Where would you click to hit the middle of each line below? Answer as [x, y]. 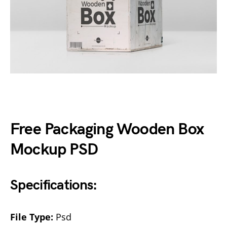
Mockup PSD [54, 150]
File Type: [32, 217]
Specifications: [54, 185]
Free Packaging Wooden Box [107, 129]
